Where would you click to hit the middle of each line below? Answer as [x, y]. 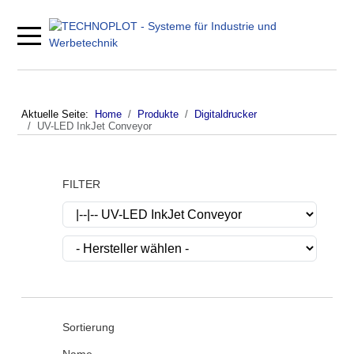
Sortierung [88, 327]
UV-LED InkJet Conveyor [94, 126]
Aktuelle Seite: [58, 114]
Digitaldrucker [226, 114]
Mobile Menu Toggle [79, 34]
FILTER [81, 184]
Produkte [158, 114]
